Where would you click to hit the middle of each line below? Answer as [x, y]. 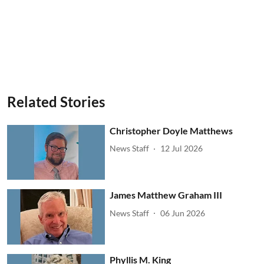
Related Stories [56, 101]
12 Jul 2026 [182, 148]
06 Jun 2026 [183, 213]
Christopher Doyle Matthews [171, 130]
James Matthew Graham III [166, 195]
